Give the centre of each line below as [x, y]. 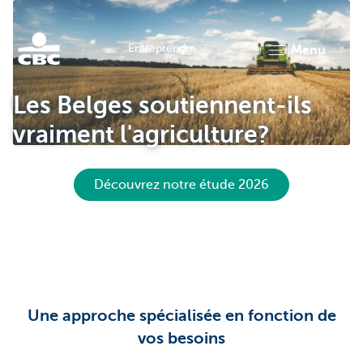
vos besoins [181, 338]
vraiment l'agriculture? [141, 135]
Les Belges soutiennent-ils [162, 105]
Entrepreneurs [40, 231]
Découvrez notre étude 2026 [181, 185]
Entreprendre [162, 48]
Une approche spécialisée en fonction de [181, 316]
